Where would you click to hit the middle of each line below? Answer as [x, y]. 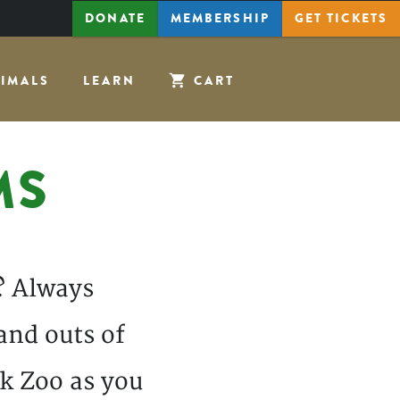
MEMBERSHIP [220, 18]
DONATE [115, 18]
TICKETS [357, 18]
